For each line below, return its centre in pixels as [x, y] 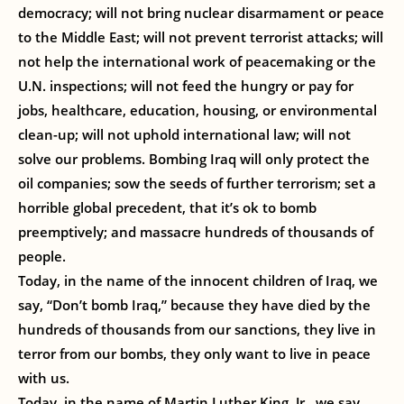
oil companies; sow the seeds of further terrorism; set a [197, 183]
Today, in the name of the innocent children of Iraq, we [198, 280]
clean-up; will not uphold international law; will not [184, 134]
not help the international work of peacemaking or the [197, 61]
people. [42, 256]
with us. [44, 378]
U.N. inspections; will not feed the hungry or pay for [186, 86]
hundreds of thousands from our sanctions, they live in [197, 329]
